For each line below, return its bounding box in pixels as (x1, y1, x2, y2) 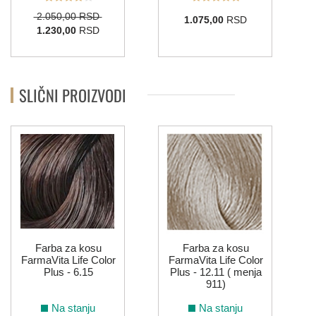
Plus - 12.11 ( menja (169, 266, 262, 279)
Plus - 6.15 (43, 266, 93, 279)
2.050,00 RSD (33, 11, 102, 23)
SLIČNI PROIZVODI (19, 83, 126, 107)
